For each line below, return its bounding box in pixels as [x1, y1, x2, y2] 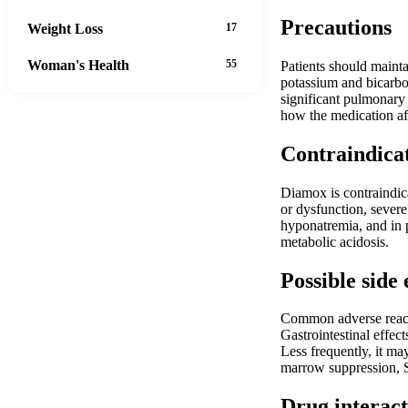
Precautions [280, 15, 392, 39]
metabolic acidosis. [280, 233, 389, 250]
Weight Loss [27, 20, 103, 36]
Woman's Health [27, 56, 129, 73]
